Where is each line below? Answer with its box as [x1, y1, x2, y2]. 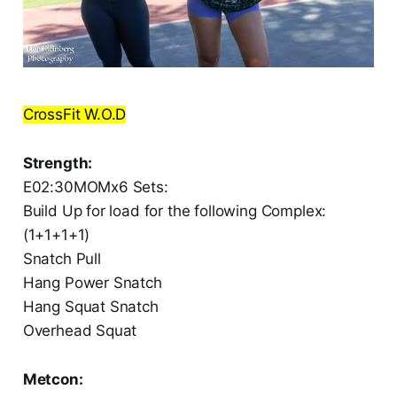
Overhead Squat [22, 322, 137, 340]
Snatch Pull [22, 250, 101, 269]
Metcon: [22, 370, 83, 389]
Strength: [22, 154, 93, 173]
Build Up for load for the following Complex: [22, 202, 327, 221]
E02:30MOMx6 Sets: [22, 178, 168, 197]
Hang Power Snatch [22, 274, 162, 292]
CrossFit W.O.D [22, 105, 127, 124]
